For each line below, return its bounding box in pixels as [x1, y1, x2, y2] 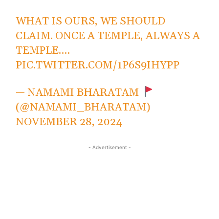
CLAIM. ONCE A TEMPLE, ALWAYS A [16, 29, 200, 44]
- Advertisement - [88, 144, 131, 151]
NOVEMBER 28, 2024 [16, 115, 123, 130]
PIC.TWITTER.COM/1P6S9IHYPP [16, 59, 180, 73]
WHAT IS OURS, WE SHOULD [16, 15, 166, 29]
